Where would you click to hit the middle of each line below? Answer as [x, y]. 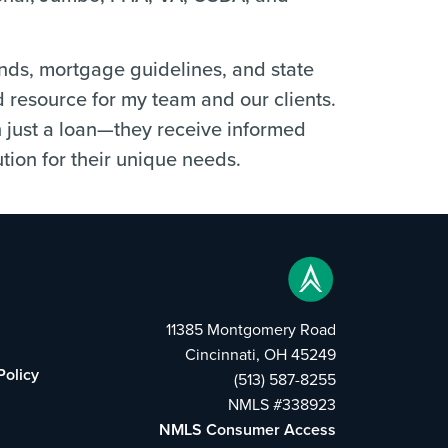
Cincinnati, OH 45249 [260, 353]
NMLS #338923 [282, 403]
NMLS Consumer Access [247, 429]
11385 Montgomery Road [251, 328]
